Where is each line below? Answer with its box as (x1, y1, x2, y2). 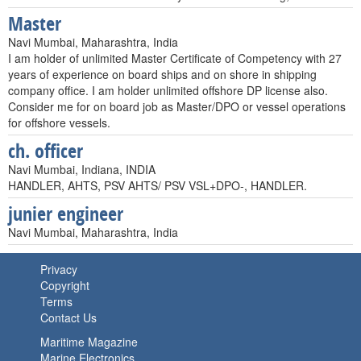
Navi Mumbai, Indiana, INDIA (8, 161, 156, 177)
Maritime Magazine (40, 334, 138, 350)
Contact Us (40, 309, 97, 326)
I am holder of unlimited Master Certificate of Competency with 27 (8, 50, 342, 66)
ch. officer (8, 138, 83, 164)
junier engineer (8, 201, 123, 226)
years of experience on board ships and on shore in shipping (8, 66, 317, 82)
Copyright (40, 277, 89, 293)
